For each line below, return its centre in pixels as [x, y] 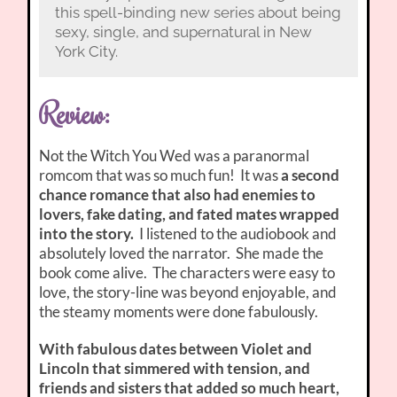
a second [311, 175]
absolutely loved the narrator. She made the [182, 253]
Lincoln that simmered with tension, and [175, 369]
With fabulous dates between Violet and [176, 349]
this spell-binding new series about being [198, 13]
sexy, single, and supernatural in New [183, 32]
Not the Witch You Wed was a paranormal [175, 156]
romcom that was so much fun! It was [160, 175]
